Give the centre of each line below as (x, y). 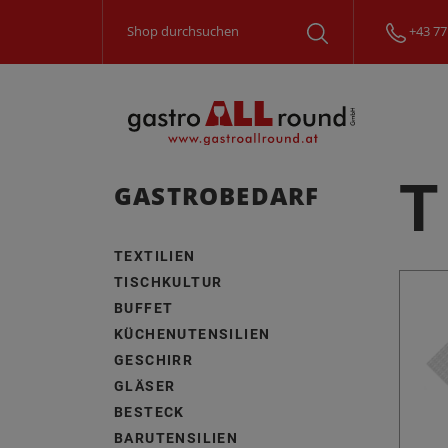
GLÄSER (145, 386)
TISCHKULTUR (168, 282)
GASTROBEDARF (217, 196)
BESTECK (149, 412)
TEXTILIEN (155, 256)
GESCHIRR (154, 360)
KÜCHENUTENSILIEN (192, 334)
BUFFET (144, 308)
